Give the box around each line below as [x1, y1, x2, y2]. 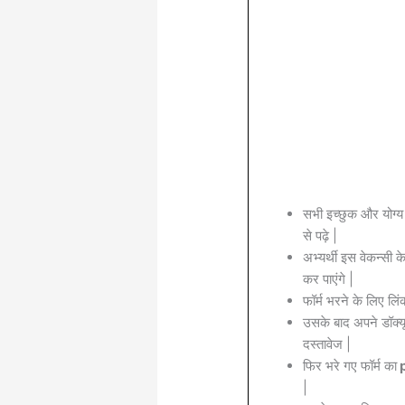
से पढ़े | [303, 226, 338, 244]
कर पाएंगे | [303, 269, 354, 287]
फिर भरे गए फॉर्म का [303, 356, 398, 374]
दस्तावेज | [303, 334, 352, 353]
